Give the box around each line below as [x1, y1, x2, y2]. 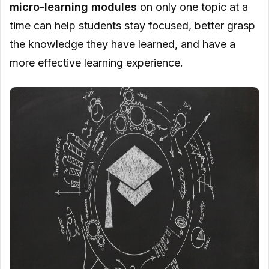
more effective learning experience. [10, 56, 183, 69]
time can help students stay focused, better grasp [10, 19, 255, 32]
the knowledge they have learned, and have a [10, 37, 235, 50]
